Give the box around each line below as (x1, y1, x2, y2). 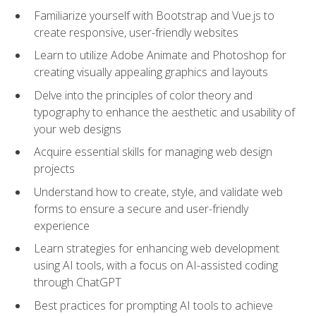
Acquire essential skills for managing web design (34, 144, 272, 160)
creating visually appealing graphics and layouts (34, 64, 268, 80)
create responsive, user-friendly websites (34, 24, 238, 40)
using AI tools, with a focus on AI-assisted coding (34, 257, 278, 274)
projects (34, 161, 75, 177)
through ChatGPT (34, 274, 121, 291)
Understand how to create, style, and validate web (34, 183, 283, 200)
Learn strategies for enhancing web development (34, 241, 279, 257)
